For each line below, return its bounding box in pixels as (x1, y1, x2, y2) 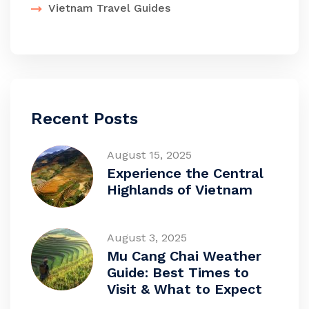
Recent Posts (31, 108, 138, 128)
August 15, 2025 (107, 148, 192, 161)
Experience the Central (107, 164, 263, 181)
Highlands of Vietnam (107, 181, 252, 198)
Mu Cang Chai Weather (107, 247, 261, 264)
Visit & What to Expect (107, 280, 262, 297)
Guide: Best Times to (107, 263, 249, 281)
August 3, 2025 (107, 230, 187, 244)
